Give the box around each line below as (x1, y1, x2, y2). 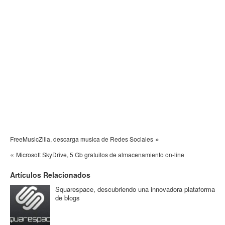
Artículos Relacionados (10, 170, 90, 180)
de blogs (55, 193, 80, 202)
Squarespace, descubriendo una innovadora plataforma (55, 184, 215, 194)
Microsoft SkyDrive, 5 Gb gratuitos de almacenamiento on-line (16, 150, 184, 159)
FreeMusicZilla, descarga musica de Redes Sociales (10, 135, 153, 143)
